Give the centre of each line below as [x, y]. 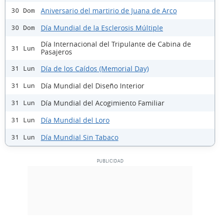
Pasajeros [56, 52]
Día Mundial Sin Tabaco [80, 137]
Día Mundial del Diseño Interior [93, 85]
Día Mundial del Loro [75, 120]
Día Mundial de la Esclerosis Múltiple [102, 27]
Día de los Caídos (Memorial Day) [95, 68]
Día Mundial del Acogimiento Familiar [103, 103]
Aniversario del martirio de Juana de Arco [109, 10]
